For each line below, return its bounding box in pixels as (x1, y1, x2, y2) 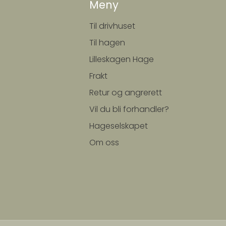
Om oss (89, 136, 119, 148)
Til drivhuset (89, 20, 135, 32)
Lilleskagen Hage (89, 53, 154, 65)
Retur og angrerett (89, 86, 162, 98)
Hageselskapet (89, 120, 148, 132)
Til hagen (89, 36, 125, 48)
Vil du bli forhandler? (89, 103, 169, 115)
